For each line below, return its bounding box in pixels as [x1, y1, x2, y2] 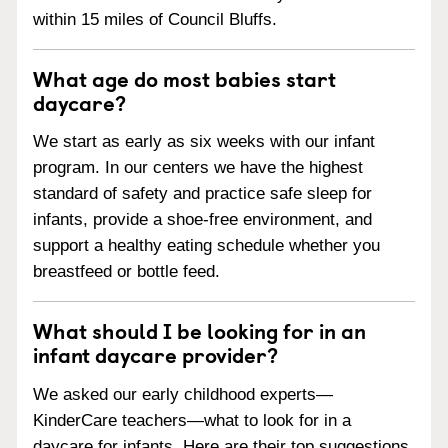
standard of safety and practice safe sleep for [33, 184, 372, 204]
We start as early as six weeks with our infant [33, 132, 375, 152]
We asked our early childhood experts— [33, 385, 333, 404]
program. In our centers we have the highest [33, 158, 363, 178]
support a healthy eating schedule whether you [33, 236, 380, 256]
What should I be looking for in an [33, 314, 366, 347]
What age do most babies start [33, 61, 336, 94]
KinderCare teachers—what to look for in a [33, 411, 351, 430]
